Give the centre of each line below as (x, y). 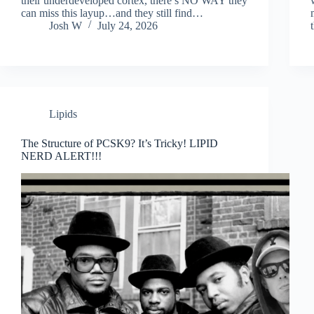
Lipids (63, 114)
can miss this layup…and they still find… (112, 13)
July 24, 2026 (128, 25)
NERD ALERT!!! (61, 156)
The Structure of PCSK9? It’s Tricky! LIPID (120, 143)
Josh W (66, 25)
